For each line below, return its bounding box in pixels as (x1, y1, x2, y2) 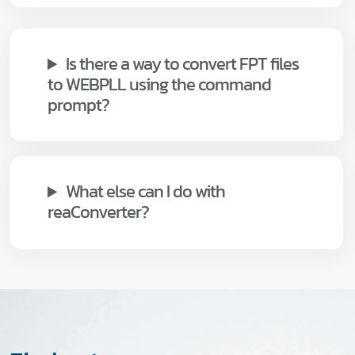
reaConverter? (48, 199, 149, 226)
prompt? (48, 92, 109, 119)
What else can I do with (66, 178, 226, 205)
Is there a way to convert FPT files (66, 51, 300, 78)
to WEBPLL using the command (48, 71, 271, 98)
